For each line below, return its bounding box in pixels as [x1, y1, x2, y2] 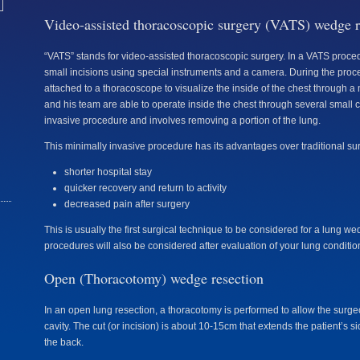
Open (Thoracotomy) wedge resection [44, 268, 264, 288]
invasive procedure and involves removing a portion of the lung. [44, 115, 321, 126]
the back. [44, 337, 84, 348]
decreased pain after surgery [64, 198, 190, 210]
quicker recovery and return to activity [64, 182, 227, 194]
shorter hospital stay [64, 166, 152, 178]
